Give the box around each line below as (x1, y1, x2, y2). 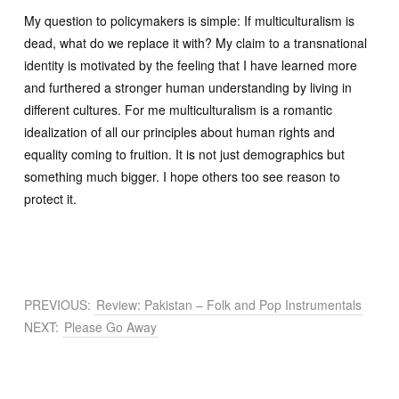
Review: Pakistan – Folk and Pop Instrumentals (96, 296, 362, 313)
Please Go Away (64, 318, 157, 336)
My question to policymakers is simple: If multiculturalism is (24, 12, 354, 29)
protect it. (24, 190, 77, 208)
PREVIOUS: (24, 296, 94, 313)
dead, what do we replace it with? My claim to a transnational (24, 34, 367, 52)
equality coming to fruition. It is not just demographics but (24, 145, 345, 163)
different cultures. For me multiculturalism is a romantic (24, 101, 332, 118)
